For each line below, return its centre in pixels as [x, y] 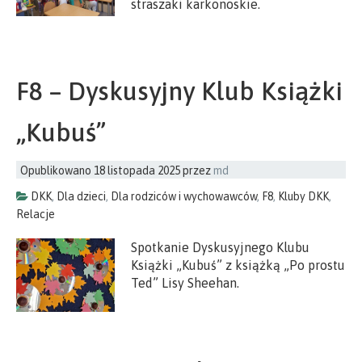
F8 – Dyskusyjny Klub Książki [179, 90]
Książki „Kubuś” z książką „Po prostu [238, 265]
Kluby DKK [303, 196]
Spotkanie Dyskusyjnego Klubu [221, 247]
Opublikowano [57, 170]
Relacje [36, 214]
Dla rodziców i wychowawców [184, 196]
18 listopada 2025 [137, 170]
